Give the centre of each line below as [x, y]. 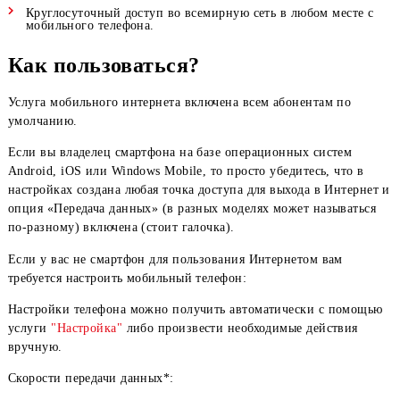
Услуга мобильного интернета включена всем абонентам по [200, 158]
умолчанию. [48, 179]
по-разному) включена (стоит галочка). [135, 297]
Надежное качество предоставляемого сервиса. [177, 35]
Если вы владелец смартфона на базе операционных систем [200, 213]
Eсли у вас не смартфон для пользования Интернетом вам [195, 332]
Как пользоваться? [116, 116]
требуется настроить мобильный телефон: [144, 352]
